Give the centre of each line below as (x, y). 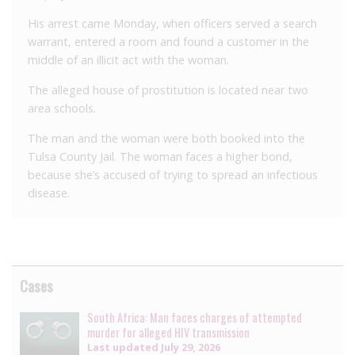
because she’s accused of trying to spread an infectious (173, 174)
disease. (49, 193)
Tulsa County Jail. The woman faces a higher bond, (160, 156)
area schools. (62, 108)
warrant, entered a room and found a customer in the (168, 41)
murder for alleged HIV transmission (168, 332)
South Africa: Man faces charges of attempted (195, 317)
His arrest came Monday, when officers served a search (172, 23)
